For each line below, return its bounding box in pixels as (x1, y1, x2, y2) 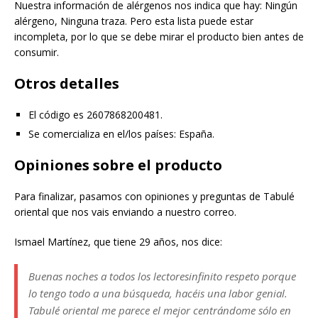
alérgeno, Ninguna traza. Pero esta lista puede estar (14, 13, 253, 28)
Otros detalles (14, 73, 119, 93)
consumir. (14, 45, 59, 59)
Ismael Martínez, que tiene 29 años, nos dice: (14, 234, 222, 248)
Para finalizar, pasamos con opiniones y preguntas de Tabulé (14, 189, 295, 203)
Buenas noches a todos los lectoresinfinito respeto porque (28, 268, 296, 283)
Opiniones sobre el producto (14, 155, 222, 175)
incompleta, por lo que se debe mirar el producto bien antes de (14, 29, 304, 43)
